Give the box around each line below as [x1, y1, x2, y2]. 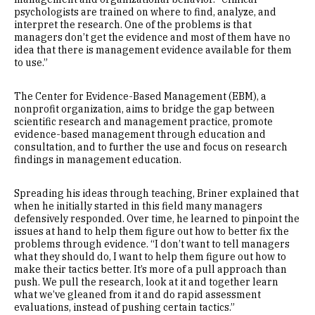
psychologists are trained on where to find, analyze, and [14, 5, 276, 18]
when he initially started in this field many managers [14, 199, 262, 212]
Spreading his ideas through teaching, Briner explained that [14, 186, 299, 200]
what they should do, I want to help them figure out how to [14, 250, 286, 263]
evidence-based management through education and [14, 127, 266, 141]
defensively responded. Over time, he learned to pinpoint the [14, 212, 300, 225]
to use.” [14, 56, 48, 69]
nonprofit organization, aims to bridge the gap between [14, 102, 275, 115]
